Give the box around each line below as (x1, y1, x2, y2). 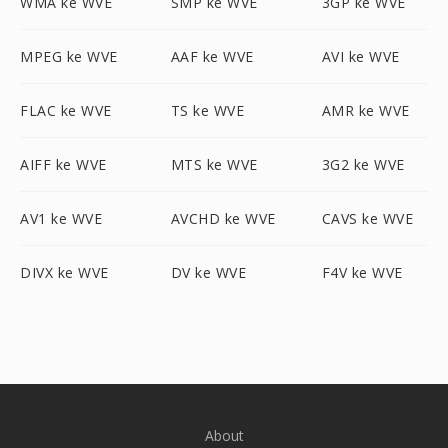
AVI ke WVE (321, 47, 400, 66)
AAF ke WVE (170, 47, 254, 66)
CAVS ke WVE (321, 209, 414, 228)
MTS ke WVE (170, 155, 258, 174)
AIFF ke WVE (20, 155, 107, 174)
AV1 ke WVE (20, 209, 102, 228)
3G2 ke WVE (321, 155, 405, 174)
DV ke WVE (170, 263, 247, 282)
